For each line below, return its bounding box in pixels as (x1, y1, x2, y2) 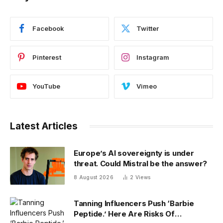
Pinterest (32, 53, 61, 62)
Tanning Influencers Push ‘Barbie (74, 198, 194, 208)
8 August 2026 (74, 174, 113, 180)
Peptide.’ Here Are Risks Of (74, 209, 175, 219)
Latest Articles (10, 120, 78, 132)
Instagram (136, 53, 169, 62)
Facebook (32, 24, 64, 33)
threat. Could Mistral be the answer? (74, 158, 208, 168)
